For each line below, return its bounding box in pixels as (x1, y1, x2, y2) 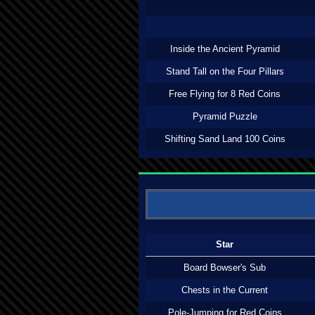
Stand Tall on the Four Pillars (165, 66, 284, 77)
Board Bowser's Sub (184, 262, 266, 273)
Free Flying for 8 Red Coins (169, 89, 281, 99)
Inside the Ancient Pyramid (169, 44, 280, 54)
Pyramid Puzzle (192, 111, 257, 122)
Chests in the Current (181, 285, 268, 295)
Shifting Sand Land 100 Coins (164, 134, 285, 144)
